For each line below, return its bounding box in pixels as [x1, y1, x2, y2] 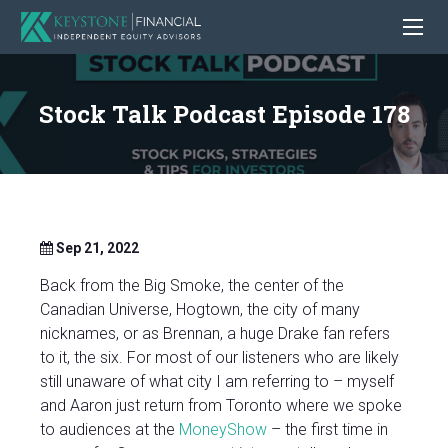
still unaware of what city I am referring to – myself [40, 372, 394, 392]
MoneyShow [179, 420, 267, 440]
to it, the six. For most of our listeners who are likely [40, 348, 399, 368]
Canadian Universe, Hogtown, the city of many [40, 300, 360, 320]
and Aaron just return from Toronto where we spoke [40, 396, 402, 416]
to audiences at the [40, 420, 179, 440]
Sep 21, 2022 [53, 240, 139, 257]
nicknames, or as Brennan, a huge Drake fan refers [40, 324, 390, 344]
